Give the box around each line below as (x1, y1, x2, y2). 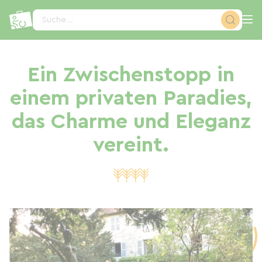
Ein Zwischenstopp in (27, 64, 235, 85)
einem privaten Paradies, (10, 88, 252, 109)
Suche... (42, 16, 74, 24)
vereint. (93, 135, 169, 156)
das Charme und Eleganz (11, 111, 251, 132)
